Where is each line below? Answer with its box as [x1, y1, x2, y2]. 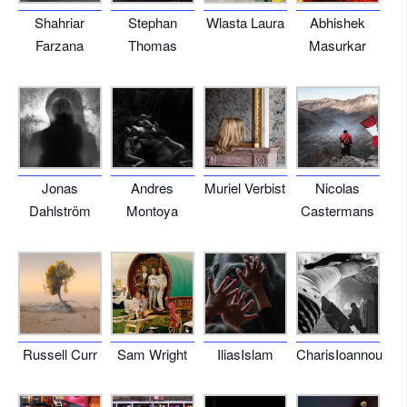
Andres [131, 178, 174, 198]
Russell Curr [22, 343, 97, 363]
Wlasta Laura [205, 13, 284, 33]
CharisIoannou [296, 343, 382, 363]
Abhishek [310, 13, 366, 33]
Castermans [301, 201, 375, 221]
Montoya [126, 201, 179, 221]
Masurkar [309, 35, 367, 55]
